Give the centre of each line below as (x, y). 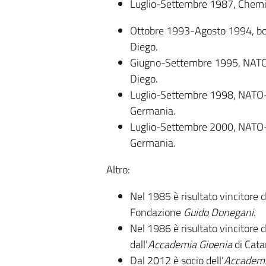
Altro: (118, 170)
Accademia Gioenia (190, 244)
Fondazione (156, 212)
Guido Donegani (218, 212)
